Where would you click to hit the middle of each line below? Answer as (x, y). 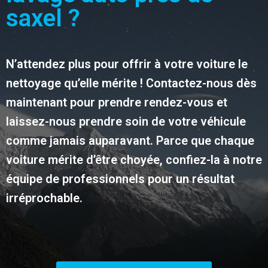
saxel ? (43, 18)
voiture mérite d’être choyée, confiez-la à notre (134, 159)
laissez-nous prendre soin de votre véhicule (126, 121)
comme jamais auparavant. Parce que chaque (130, 140)
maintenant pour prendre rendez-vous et (117, 102)
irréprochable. (44, 198)
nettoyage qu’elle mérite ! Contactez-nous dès (131, 83)
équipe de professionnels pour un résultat (120, 179)
